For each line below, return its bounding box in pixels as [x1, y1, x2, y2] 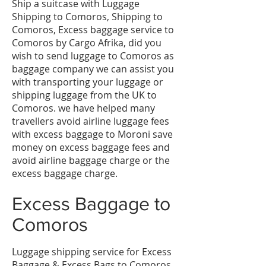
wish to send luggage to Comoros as [12, 49, 174, 62]
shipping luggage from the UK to [12, 88, 157, 102]
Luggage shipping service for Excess [12, 245, 172, 258]
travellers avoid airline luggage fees [12, 115, 169, 128]
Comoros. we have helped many [12, 102, 155, 115]
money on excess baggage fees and [12, 141, 170, 154]
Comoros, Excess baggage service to [12, 23, 174, 36]
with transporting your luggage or [12, 75, 163, 88]
